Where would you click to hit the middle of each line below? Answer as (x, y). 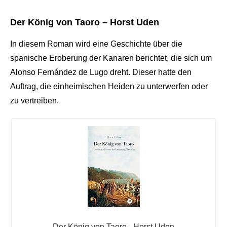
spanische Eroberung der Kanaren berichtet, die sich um (111, 58)
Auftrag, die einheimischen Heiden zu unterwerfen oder (109, 86)
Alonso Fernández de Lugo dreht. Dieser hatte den (101, 72)
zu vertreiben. (34, 100)
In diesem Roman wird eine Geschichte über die (96, 44)
